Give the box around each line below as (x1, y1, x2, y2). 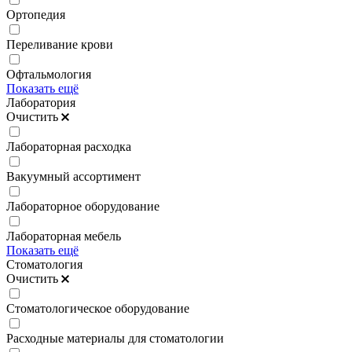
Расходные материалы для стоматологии (6, 331, 224, 345)
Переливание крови (6, 37, 113, 51)
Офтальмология (6, 67, 91, 81)
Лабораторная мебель (6, 229, 121, 243)
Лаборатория (6, 95, 75, 109)
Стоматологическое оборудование (6, 301, 189, 315)
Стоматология (6, 257, 82, 271)
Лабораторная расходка (6, 139, 131, 153)
